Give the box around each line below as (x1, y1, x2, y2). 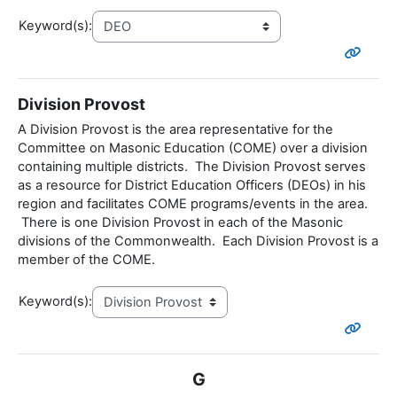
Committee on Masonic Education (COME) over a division (18, 140, 368, 157)
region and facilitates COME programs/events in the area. (18, 196, 368, 213)
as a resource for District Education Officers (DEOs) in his (18, 177, 366, 194)
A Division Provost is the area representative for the (18, 121, 333, 138)
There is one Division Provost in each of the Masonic (18, 214, 343, 231)
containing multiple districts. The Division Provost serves (18, 159, 366, 175)
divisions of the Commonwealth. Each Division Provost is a (18, 233, 378, 250)
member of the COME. (18, 252, 159, 269)
